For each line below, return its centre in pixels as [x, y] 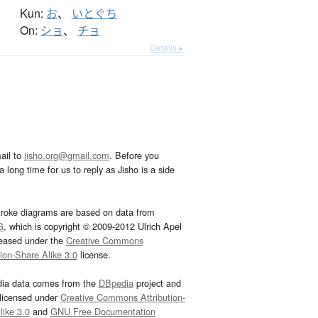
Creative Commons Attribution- [122, 297]
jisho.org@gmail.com [67, 155]
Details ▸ [166, 48]
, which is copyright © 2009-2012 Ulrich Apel [92, 226]
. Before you [134, 155]
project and [157, 283]
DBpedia [116, 283]
